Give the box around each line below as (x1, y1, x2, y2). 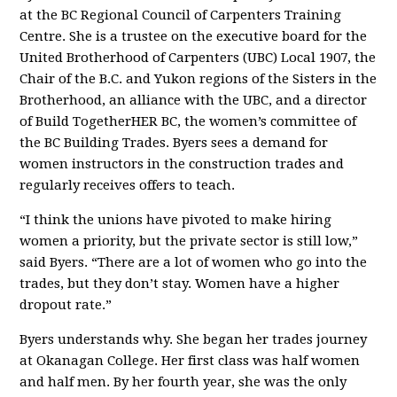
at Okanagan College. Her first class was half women (19, 352, 361, 369)
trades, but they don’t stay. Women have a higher (19, 275, 340, 292)
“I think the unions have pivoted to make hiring (19, 211, 332, 228)
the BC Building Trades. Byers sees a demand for (19, 134, 329, 151)
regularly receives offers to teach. (19, 176, 236, 193)
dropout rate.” (19, 296, 113, 313)
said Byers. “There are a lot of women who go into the (19, 253, 368, 270)
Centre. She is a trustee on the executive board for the (19, 27, 368, 44)
